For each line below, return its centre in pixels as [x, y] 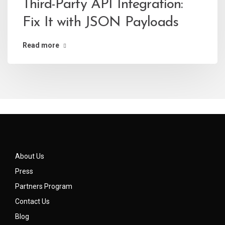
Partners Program [44, 187]
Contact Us [32, 202]
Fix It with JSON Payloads [101, 23]
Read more [41, 45]
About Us [30, 156]
